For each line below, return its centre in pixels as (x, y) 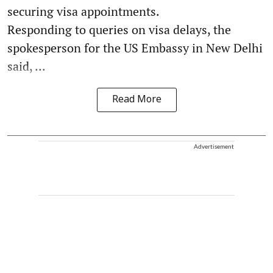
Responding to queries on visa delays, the (119, 29)
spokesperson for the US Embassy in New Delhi (135, 48)
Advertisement (214, 146)
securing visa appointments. (83, 11)
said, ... (27, 66)
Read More (136, 100)
